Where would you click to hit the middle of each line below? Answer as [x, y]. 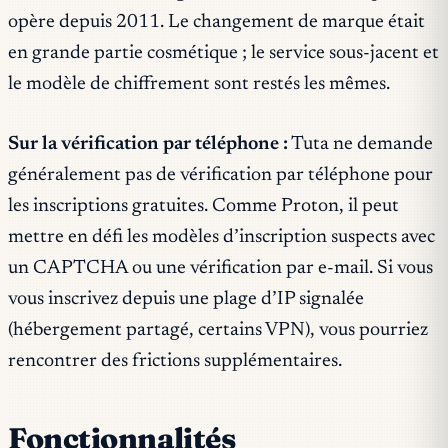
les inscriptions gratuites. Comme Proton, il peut [203, 206]
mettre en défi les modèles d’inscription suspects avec [221, 237]
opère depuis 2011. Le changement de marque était [216, 23]
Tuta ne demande [360, 144]
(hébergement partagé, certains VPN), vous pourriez [218, 330]
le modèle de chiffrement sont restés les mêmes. [199, 85]
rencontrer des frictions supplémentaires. [175, 361]
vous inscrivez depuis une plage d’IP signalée [186, 299]
